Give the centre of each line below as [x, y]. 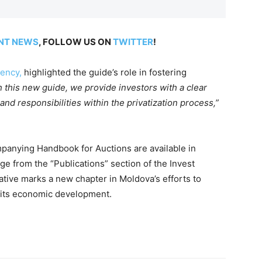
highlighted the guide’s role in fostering [104, 72]
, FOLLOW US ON [75, 42]
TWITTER [133, 42]
